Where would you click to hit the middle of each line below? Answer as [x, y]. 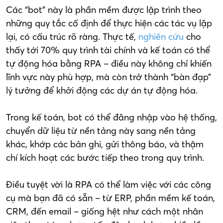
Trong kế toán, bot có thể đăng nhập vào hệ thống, [111, 117]
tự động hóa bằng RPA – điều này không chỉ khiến [109, 63]
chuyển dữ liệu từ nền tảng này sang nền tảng [101, 130]
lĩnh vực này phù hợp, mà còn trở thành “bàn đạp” [109, 77]
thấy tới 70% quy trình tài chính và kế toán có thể [108, 50]
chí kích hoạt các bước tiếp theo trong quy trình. [105, 157]
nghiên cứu [161, 36]
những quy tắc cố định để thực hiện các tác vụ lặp [109, 23]
